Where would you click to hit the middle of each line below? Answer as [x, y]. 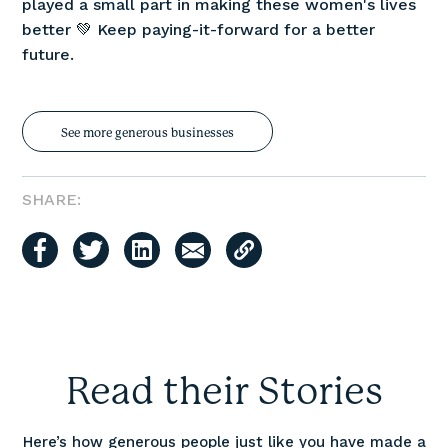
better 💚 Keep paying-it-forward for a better [199, 29]
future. [48, 54]
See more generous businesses [148, 132]
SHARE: [52, 199]
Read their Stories [224, 390]
